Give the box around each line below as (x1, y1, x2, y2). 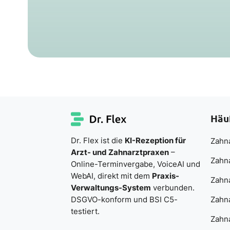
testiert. (70, 206, 100, 216)
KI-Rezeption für (124, 135, 186, 145)
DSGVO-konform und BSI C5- (70, 194, 178, 204)
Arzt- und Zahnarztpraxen (70, 147, 169, 157)
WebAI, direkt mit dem (70, 170, 152, 181)
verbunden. (150, 182, 195, 193)
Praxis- (151, 170, 179, 181)
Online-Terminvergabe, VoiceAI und (70, 159, 200, 169)
